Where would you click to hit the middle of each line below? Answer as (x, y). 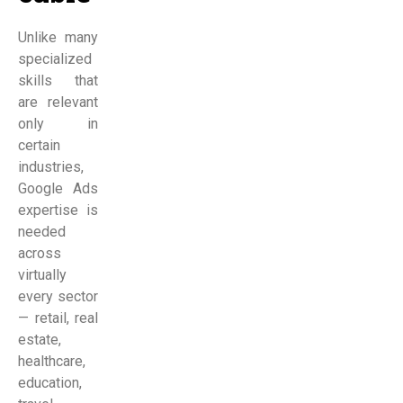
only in (58, 124)
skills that (58, 81)
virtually (42, 275)
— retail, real (58, 318)
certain (39, 146)
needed (42, 232)
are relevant (58, 103)
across (40, 254)
